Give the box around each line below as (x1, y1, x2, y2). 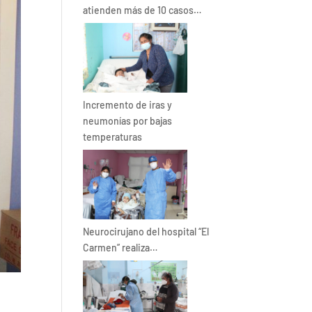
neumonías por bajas (83, 115, 173, 127)
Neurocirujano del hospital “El (83, 226, 210, 238)
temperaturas (83, 131, 143, 143)
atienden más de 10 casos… (83, 4, 202, 17)
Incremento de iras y (83, 99, 173, 111)
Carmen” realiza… (83, 242, 158, 254)
